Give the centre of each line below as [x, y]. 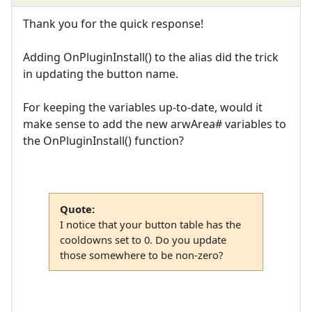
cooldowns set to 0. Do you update [143, 239]
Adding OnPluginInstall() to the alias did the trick [151, 57]
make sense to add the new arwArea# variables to [155, 124]
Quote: [77, 209]
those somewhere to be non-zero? [141, 255]
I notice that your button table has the [150, 224]
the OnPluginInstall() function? [103, 141]
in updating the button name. [101, 74]
